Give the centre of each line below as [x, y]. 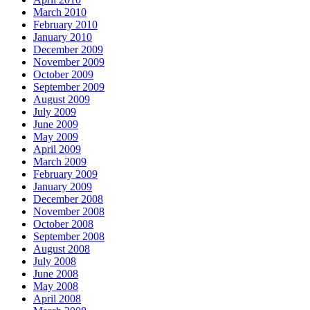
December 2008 [68, 199]
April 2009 [57, 149]
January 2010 [63, 37]
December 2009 [68, 49]
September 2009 [69, 87]
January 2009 [63, 186]
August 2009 [62, 99]
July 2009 [55, 112]
